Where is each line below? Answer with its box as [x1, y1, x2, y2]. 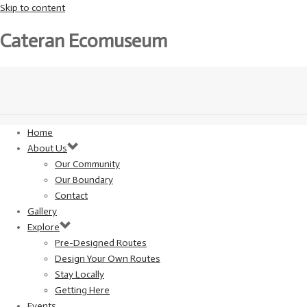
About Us [27, 142, 67, 154]
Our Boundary [55, 173, 113, 186]
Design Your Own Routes [55, 252, 160, 265]
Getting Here [55, 284, 110, 296]
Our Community [55, 158, 120, 170]
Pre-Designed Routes [55, 236, 147, 249]
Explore [27, 221, 60, 233]
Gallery [27, 205, 57, 217]
